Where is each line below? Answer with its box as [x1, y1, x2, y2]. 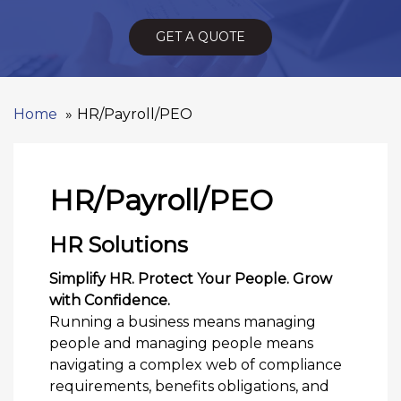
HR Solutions [49, 232, 188, 259]
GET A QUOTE [156, 28, 245, 45]
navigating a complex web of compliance [49, 356, 342, 374]
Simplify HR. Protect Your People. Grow [49, 270, 332, 288]
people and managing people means [49, 335, 313, 353]
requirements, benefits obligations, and [49, 378, 329, 396]
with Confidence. [49, 292, 170, 310]
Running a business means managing [49, 313, 316, 331]
